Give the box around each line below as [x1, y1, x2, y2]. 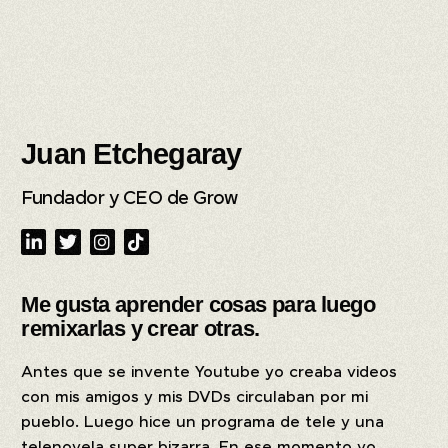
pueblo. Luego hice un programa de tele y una [21, 413, 385, 432]
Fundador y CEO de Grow [21, 189, 238, 210]
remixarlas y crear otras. [21, 315, 260, 341]
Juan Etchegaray [21, 138, 242, 171]
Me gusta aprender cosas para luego [21, 291, 376, 317]
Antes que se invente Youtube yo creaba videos [21, 363, 398, 382]
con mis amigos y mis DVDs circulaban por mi [21, 388, 369, 407]
